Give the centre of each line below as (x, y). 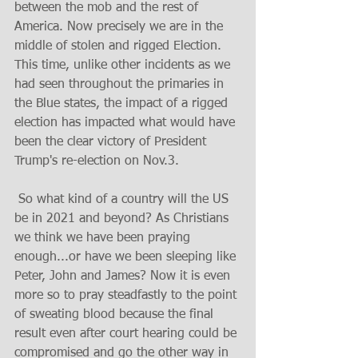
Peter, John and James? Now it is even (124, 276)
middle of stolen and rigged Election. (120, 46)
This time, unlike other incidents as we (124, 66)
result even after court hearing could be (127, 334)
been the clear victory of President (112, 142)
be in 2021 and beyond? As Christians (123, 219)
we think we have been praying (104, 238)
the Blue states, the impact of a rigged (123, 104)
